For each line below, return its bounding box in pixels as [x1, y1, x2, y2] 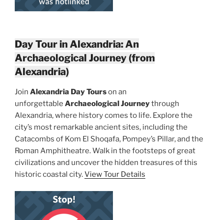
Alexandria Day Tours [30, 87, 107, 96]
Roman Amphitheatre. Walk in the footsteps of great [15, 146, 195, 155]
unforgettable [15, 99, 65, 108]
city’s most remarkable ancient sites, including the [15, 122, 188, 132]
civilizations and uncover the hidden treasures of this [15, 158, 197, 167]
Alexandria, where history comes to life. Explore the [15, 110, 192, 120]
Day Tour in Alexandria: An [15, 38, 139, 50]
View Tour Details [84, 169, 145, 179]
